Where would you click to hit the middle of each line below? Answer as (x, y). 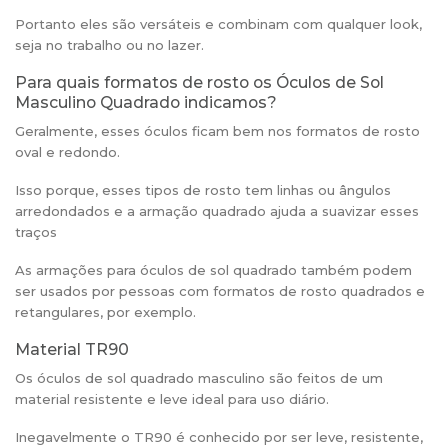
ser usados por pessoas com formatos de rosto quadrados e (220, 290)
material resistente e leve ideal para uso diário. (172, 398)
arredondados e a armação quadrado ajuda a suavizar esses (217, 210)
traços (36, 231)
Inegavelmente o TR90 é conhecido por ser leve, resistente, (219, 436)
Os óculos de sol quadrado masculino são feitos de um (199, 377)
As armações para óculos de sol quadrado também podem (213, 269)
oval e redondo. (67, 151)
